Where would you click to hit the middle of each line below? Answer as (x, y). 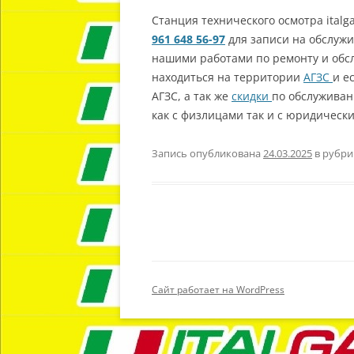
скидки (252, 96)
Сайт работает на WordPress (218, 290)
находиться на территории (228, 77)
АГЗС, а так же (192, 96)
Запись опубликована (207, 153)
